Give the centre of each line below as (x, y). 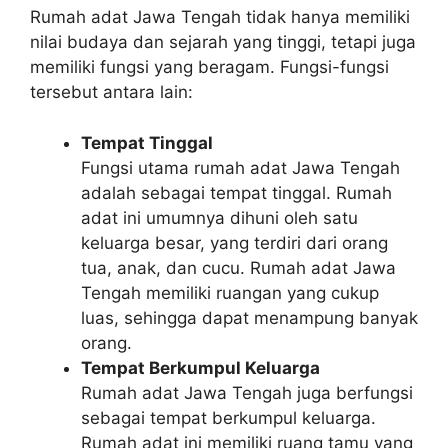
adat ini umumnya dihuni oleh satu (219, 217)
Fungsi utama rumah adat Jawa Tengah (240, 167)
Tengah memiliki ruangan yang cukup (230, 292)
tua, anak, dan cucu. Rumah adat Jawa (238, 267)
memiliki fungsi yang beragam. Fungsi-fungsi (209, 67)
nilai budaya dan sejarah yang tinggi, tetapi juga (223, 42)
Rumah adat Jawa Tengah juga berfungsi (247, 392)
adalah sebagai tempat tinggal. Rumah (236, 192)
